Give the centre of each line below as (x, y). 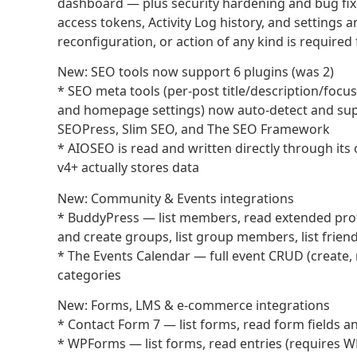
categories (89, 275)
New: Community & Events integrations (176, 198)
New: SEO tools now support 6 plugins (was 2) (196, 72)
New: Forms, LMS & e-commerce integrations (194, 306)
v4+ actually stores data (128, 168)
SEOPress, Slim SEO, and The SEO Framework (194, 129)
